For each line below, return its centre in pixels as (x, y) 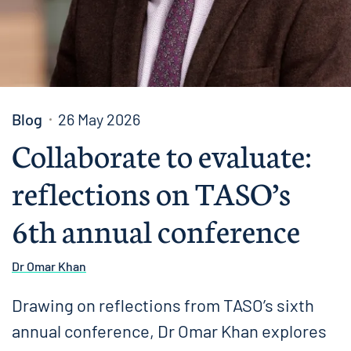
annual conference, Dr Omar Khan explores (169, 331)
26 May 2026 (99, 119)
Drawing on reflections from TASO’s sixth (163, 305)
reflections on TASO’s (151, 192)
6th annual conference (156, 229)
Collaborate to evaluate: (162, 154)
